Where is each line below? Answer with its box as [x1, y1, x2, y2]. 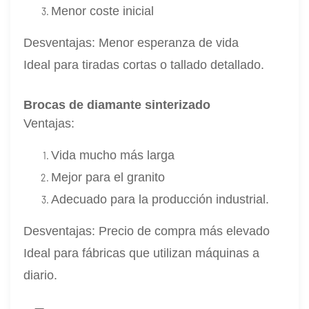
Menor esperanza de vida [99, 36, 239, 50]
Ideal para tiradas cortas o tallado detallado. [23, 58, 265, 72]
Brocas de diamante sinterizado [23, 98, 211, 112]
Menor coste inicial [51, 4, 154, 19]
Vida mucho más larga [51, 148, 175, 163]
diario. [23, 268, 58, 283]
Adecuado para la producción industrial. [51, 192, 270, 207]
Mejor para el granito [51, 170, 166, 185]
